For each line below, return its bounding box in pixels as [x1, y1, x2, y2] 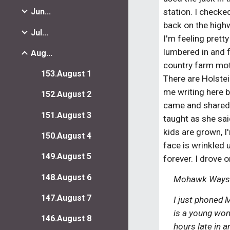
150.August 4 [41, 130, 91, 141]
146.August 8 [41, 214, 91, 224]
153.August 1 [41, 69, 91, 79]
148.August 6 [41, 172, 91, 182]
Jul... [31, 27, 48, 37]
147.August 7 [41, 193, 91, 203]
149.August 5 [41, 151, 91, 162]
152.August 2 [41, 89, 91, 100]
